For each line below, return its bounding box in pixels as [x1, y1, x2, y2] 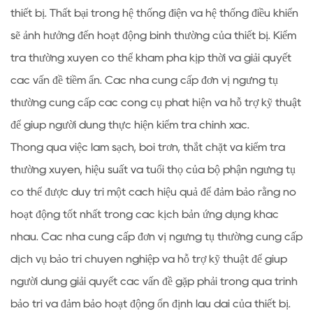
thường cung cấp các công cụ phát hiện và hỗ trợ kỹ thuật [10, 97, 301, 108]
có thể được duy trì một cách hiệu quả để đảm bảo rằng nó [10, 187, 296, 197]
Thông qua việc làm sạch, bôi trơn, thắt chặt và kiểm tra [10, 142, 285, 152]
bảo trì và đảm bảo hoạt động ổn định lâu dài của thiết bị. [10, 298, 291, 309]
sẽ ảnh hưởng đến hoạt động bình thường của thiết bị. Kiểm [10, 30, 296, 41]
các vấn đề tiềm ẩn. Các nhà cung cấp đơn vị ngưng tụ [10, 75, 278, 85]
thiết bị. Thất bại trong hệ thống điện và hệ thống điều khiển [10, 8, 298, 18]
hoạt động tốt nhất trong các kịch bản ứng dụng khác [10, 209, 279, 219]
